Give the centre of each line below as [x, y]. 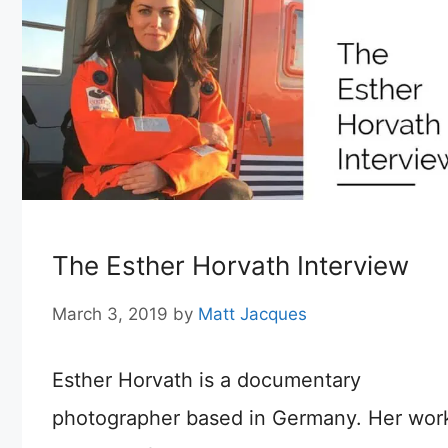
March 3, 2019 [110, 313]
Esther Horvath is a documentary [206, 379]
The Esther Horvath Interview [230, 266]
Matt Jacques [252, 313]
